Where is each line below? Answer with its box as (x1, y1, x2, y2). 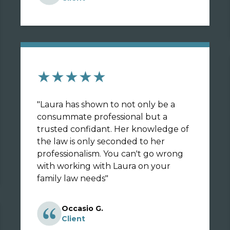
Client (62, 214, 85, 223)
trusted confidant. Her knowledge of (37, 124, 189, 134)
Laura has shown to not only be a (40, 100, 175, 109)
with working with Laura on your (37, 161, 170, 171)
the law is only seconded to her (37, 137, 165, 146)
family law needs (37, 174, 105, 183)
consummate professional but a (37, 112, 167, 122)
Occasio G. (62, 204, 103, 213)
